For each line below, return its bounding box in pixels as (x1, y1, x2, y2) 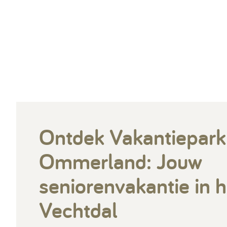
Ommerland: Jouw (39, 146, 202, 176)
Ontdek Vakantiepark (39, 122, 226, 152)
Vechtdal (39, 195, 118, 224)
